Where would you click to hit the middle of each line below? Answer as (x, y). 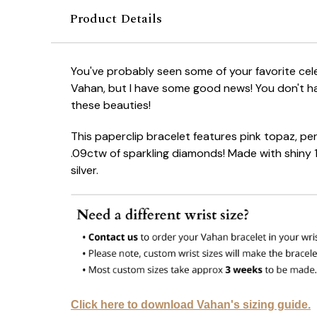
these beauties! (111, 105)
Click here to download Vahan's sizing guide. (191, 305)
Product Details (115, 19)
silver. (86, 171)
